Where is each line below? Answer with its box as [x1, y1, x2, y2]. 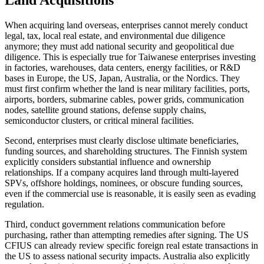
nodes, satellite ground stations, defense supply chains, [5, 104, 206, 115]
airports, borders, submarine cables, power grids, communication [5, 94, 244, 104]
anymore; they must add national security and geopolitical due [5, 41, 234, 51]
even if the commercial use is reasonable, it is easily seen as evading [5, 188, 256, 199]
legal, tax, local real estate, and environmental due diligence [5, 30, 225, 41]
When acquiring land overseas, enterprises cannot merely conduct [5, 19, 247, 30]
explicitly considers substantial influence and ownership [5, 156, 211, 167]
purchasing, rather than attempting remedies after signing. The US [5, 229, 249, 240]
